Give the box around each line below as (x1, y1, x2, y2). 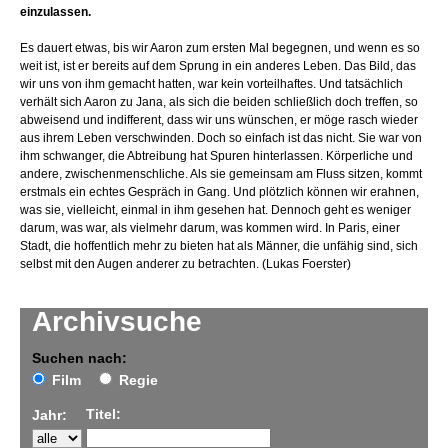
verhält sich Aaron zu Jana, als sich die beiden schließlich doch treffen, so (20, 95, 418, 110)
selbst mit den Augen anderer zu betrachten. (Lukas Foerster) (20, 257, 351, 272)
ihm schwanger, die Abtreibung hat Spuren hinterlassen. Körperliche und (20, 149, 413, 164)
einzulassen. (20, 5, 91, 20)
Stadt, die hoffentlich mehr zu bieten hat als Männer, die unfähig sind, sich (20, 239, 418, 254)
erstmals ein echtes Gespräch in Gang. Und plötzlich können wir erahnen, (20, 185, 419, 200)
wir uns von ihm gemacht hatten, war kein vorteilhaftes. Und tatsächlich (20, 77, 403, 92)
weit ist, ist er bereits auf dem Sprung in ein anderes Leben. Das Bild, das (20, 59, 416, 74)
